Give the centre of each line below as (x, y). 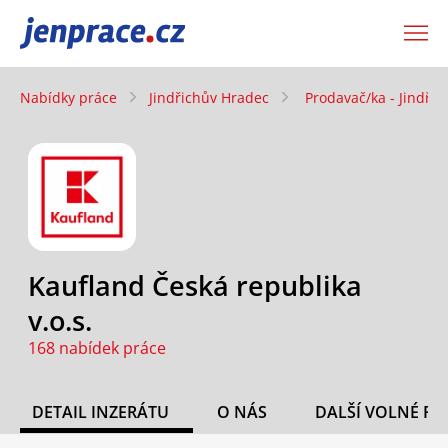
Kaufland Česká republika (195, 286)
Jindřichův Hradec (209, 97)
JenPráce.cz (72, 33)
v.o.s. (60, 321)
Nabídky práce (68, 97)
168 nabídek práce (97, 348)
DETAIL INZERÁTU (100, 412)
